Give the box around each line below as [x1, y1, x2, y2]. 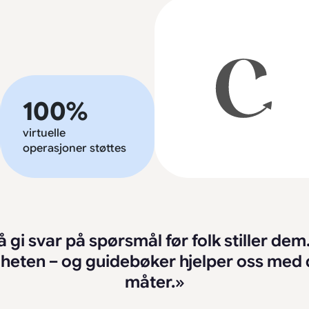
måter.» [125, 272, 184, 292]
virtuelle [23, 126, 66, 140]
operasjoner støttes [23, 141, 127, 155]
